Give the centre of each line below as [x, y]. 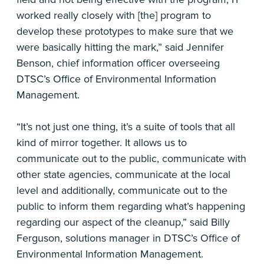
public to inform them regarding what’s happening [131, 207]
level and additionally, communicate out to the [122, 191]
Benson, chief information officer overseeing [118, 63]
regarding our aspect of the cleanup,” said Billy [123, 222]
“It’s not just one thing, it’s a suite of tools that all [126, 127]
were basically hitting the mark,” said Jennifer [120, 47]
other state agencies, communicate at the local [123, 175]
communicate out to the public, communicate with [131, 159]
